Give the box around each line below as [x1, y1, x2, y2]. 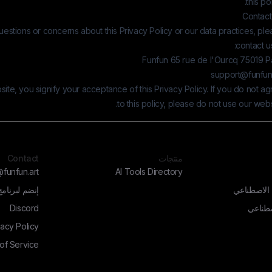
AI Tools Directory [115, 166, 183, 177]
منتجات [158, 153, 183, 163]
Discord [9, 203, 39, 213]
